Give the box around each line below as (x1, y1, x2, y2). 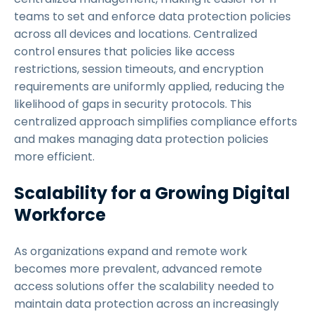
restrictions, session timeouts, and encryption (14, 61, 264, 77)
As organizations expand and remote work (14, 243, 247, 259)
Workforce (14, 203, 109, 226)
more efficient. (14, 149, 97, 165)
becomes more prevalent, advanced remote (14, 261, 262, 277)
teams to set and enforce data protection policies (14, 8, 291, 25)
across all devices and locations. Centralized (14, 26, 257, 42)
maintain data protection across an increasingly (14, 296, 279, 312)
